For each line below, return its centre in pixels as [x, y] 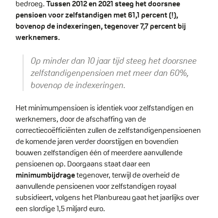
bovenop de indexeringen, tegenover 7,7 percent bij [101, 26]
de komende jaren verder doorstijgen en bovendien [97, 141]
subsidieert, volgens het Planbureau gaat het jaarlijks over [107, 197]
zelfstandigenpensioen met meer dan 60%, [111, 73]
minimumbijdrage [45, 175]
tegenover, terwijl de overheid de [127, 175]
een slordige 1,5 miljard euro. [60, 208]
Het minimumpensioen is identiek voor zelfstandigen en [105, 108]
